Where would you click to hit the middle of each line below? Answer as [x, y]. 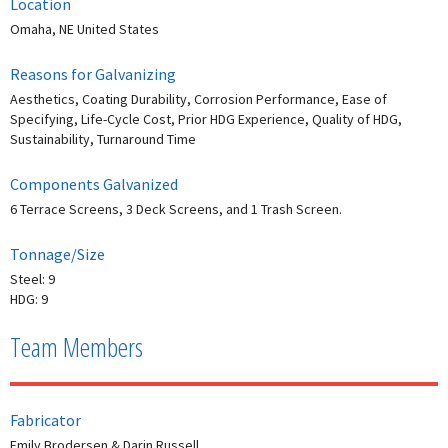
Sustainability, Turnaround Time [103, 139]
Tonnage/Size [57, 254]
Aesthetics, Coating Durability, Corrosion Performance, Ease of [198, 99]
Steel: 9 [32, 279]
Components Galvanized [94, 184]
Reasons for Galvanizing [93, 74]
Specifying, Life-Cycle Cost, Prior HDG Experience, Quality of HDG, [206, 119]
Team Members [76, 347]
